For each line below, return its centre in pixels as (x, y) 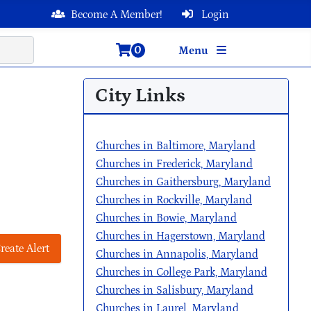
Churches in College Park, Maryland (182, 272)
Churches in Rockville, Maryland (174, 200)
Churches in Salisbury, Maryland (175, 290)
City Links (140, 96)
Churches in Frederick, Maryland (174, 164)
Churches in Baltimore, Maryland (176, 146)
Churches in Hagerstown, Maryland (180, 236)
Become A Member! (117, 15)
